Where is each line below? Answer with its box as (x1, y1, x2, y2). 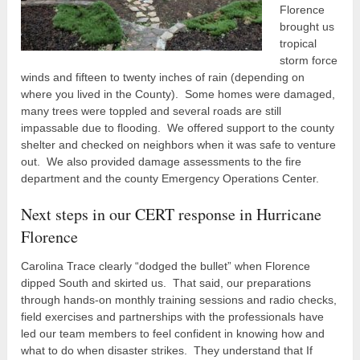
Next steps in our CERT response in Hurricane (21, 202, 322, 225)
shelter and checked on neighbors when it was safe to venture (21, 137, 337, 151)
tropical (280, 36, 317, 50)
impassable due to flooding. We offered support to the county (21, 121, 335, 134)
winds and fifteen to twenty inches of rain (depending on (21, 70, 305, 84)
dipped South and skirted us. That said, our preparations (21, 276, 312, 289)
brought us (280, 19, 335, 33)
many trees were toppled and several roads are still (21, 104, 282, 117)
